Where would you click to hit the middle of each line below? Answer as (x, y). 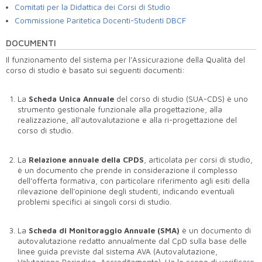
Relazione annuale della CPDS (85, 159)
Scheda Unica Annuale (70, 99)
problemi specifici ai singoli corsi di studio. (94, 201)
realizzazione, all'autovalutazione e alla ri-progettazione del (127, 120)
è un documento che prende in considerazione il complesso (127, 170)
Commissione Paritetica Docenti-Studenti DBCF (100, 21)
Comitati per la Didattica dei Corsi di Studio (92, 7)
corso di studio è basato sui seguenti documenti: (95, 70)
